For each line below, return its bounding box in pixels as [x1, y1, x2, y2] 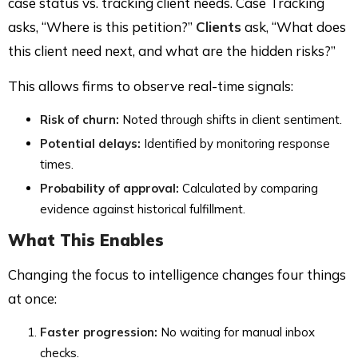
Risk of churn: [40, 111, 119, 127]
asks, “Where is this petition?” [8, 18, 196, 35]
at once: [8, 289, 57, 307]
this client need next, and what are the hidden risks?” [8, 42, 336, 59]
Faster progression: [40, 324, 157, 340]
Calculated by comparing [179, 180, 318, 196]
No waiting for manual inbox [157, 324, 315, 340]
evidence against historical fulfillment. [40, 201, 245, 217]
